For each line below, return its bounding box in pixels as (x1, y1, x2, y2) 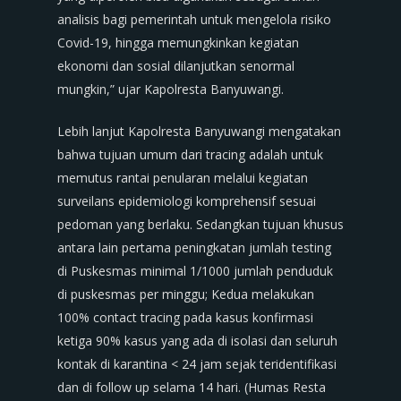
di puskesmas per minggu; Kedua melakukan (57, 286, 314, 303)
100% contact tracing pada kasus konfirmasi (57, 309, 313, 326)
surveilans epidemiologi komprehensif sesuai (57, 192, 316, 209)
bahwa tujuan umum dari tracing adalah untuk (57, 146, 323, 163)
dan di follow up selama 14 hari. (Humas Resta (57, 379, 326, 396)
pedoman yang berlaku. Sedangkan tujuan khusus (57, 216, 344, 233)
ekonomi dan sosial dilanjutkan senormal (57, 57, 294, 74)
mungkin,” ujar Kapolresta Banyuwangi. (57, 81, 284, 98)
